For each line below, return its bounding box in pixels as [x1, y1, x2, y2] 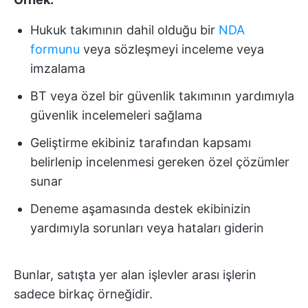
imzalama [30, 61, 85, 76]
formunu [30, 42, 80, 56]
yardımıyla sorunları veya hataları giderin [30, 221, 264, 235]
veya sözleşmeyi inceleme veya [80, 42, 264, 56]
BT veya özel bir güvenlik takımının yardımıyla [30, 89, 294, 103]
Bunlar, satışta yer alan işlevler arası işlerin [14, 267, 256, 282]
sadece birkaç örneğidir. [14, 287, 153, 301]
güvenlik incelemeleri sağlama [30, 108, 202, 122]
